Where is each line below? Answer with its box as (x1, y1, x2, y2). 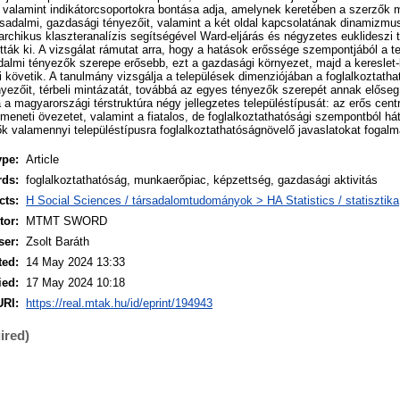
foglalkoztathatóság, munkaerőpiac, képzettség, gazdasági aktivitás (26, 172, 378, 187)
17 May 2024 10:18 (26, 275, 125, 289)
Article (26, 152, 59, 166)
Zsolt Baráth (26, 234, 89, 248)
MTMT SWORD (26, 213, 107, 228)
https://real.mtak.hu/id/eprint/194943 (26, 296, 212, 310)
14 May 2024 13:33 (26, 254, 125, 269)
